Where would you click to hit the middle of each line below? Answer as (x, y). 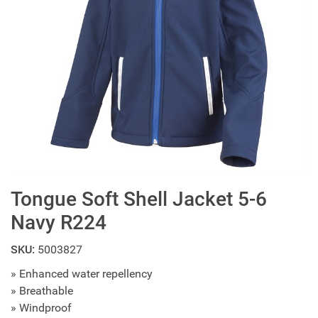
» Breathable (42, 291)
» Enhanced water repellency (82, 274)
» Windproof (41, 308)
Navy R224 (59, 223)
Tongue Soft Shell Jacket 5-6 (139, 199)
